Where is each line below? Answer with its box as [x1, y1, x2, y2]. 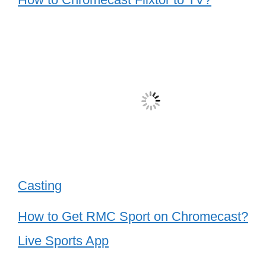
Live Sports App [18, 233, 109, 248]
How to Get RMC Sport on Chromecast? [18, 208, 248, 224]
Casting [18, 178, 62, 193]
